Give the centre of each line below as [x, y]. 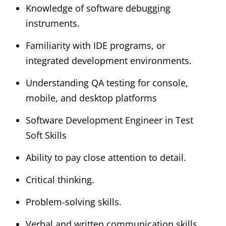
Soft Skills [46, 135]
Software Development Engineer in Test [109, 120]
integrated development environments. [109, 60]
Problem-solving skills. [74, 202]
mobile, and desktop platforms [91, 98]
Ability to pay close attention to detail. [106, 157]
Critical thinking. [60, 179]
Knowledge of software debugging [98, 8]
